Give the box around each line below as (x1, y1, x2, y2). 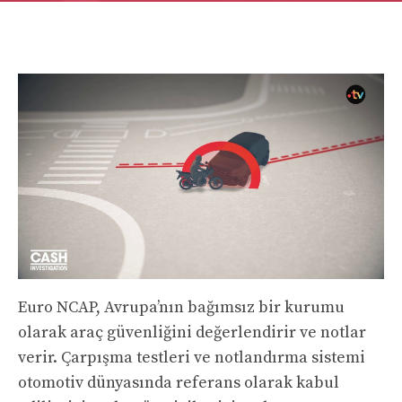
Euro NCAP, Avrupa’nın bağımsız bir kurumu (18, 297, 345, 319)
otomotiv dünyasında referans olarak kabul (18, 372, 339, 394)
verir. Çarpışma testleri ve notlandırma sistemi (18, 347, 365, 369)
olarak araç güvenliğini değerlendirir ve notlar (18, 322, 366, 344)
